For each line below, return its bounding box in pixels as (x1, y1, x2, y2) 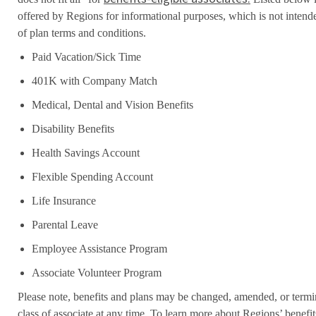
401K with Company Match (31, 74, 157, 87)
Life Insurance (31, 194, 96, 207)
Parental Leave (31, 218, 98, 231)
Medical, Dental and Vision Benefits (31, 98, 193, 111)
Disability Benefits (31, 122, 114, 135)
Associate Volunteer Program (31, 266, 162, 279)
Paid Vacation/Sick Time (31, 50, 141, 63)
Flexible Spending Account (31, 170, 153, 183)
